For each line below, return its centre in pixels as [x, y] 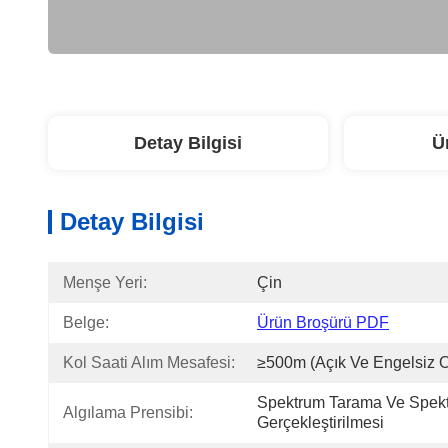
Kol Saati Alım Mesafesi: [149, 362]
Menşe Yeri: [105, 282]
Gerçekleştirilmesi [320, 422]
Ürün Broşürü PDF [323, 322]
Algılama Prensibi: [128, 412]
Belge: [86, 322]
